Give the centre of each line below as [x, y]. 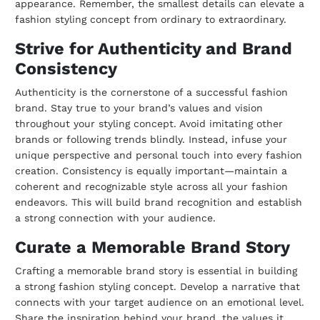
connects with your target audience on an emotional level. [160, 302]
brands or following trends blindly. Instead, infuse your [151, 140]
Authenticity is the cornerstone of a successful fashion [151, 92]
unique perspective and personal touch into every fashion [159, 155]
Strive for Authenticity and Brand [154, 49]
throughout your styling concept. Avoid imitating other [149, 124]
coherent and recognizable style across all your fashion [151, 187]
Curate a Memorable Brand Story [152, 247]
